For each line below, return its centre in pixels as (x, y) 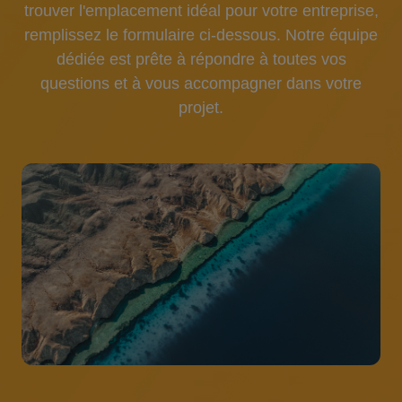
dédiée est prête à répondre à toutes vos (201, 59)
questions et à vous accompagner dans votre (201, 83)
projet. (201, 108)
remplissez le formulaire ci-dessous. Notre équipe (201, 35)
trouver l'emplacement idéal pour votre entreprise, (201, 11)
